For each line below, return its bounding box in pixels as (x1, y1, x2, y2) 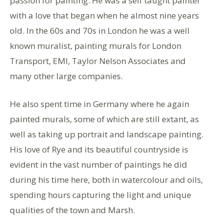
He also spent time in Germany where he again (10, 98, 189, 109)
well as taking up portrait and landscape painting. (10, 128, 203, 140)
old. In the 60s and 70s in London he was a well (10, 24, 190, 36)
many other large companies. (10, 70, 123, 82)
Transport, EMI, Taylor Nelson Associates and (10, 55, 186, 66)
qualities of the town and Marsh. (10, 204, 135, 216)
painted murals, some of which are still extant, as (10, 113, 199, 125)
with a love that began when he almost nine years (10, 9, 199, 21)
